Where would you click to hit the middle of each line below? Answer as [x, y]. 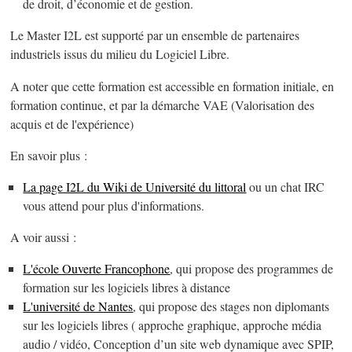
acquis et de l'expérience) [72, 124]
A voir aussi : [44, 237]
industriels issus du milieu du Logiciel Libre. [120, 55]
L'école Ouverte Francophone [97, 268]
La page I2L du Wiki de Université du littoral [135, 187]
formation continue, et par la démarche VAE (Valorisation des [163, 105]
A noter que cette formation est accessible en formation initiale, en [172, 86]
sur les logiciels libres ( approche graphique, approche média [172, 325]
